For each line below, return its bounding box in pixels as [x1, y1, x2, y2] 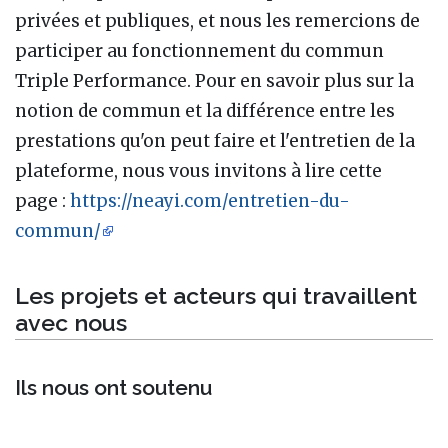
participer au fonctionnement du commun [15, 39, 384, 62]
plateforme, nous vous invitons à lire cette [15, 159, 382, 182]
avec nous [15, 308, 127, 336]
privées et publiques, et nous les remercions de [15, 9, 420, 32]
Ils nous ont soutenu [15, 374, 212, 400]
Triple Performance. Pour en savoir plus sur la [15, 69, 414, 92]
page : [15, 189, 70, 212]
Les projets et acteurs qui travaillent [15, 281, 417, 309]
